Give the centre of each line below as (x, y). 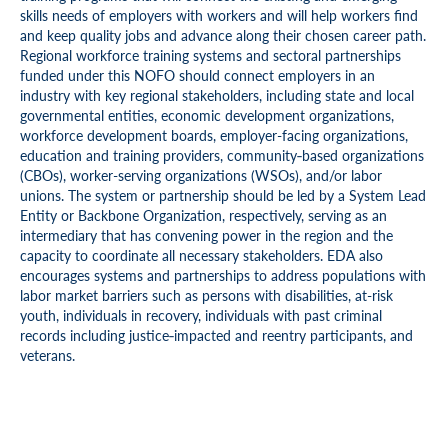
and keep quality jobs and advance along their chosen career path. (223, 35)
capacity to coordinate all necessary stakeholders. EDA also (201, 255)
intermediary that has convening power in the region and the (206, 235)
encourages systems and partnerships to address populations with (223, 275)
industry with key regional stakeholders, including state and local (217, 95)
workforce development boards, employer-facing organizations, (214, 135)
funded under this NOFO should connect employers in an (197, 75)
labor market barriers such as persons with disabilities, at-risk (206, 295)
